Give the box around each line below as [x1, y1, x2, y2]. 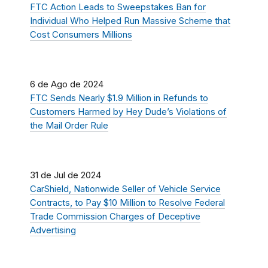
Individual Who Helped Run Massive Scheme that [30, 15, 230, 26]
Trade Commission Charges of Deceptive [30, 211, 200, 222]
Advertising [30, 224, 76, 236]
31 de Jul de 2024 [30, 169, 101, 181]
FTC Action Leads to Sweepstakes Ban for [30, 1, 206, 13]
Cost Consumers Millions [30, 29, 132, 40]
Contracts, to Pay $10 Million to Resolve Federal [30, 197, 225, 208]
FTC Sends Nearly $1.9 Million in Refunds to [30, 92, 208, 103]
